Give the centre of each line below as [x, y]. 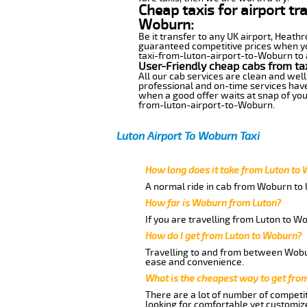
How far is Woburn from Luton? [213, 203]
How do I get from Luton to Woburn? [223, 236]
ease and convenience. [194, 262]
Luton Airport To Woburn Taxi [188, 136]
